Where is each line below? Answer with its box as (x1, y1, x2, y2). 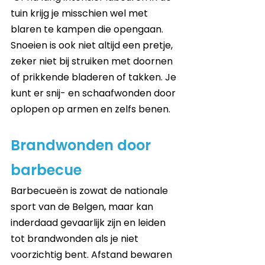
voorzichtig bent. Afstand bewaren (11, 248, 174, 262)
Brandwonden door (11, 135, 154, 156)
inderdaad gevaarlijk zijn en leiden (11, 216, 168, 230)
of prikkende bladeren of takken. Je (11, 70, 179, 85)
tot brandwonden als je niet (11, 232, 141, 246)
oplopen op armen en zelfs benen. (11, 102, 173, 117)
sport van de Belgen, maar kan (11, 200, 156, 214)
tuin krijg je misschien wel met (11, 7, 150, 21)
